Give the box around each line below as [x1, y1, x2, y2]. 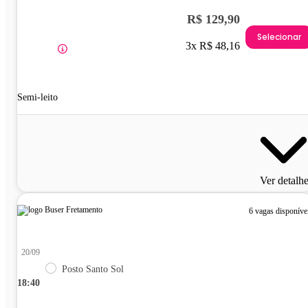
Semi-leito [17, 92, 58, 103]
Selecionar [257, 30, 301, 43]
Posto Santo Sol [62, 264, 124, 275]
